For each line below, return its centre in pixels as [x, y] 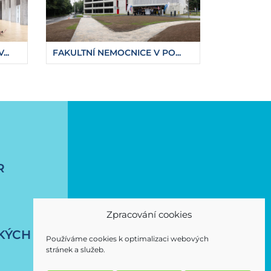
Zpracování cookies [149, 214]
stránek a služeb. [76, 250]
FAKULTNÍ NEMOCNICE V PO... [117, 52]
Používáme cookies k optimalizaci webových [127, 239]
